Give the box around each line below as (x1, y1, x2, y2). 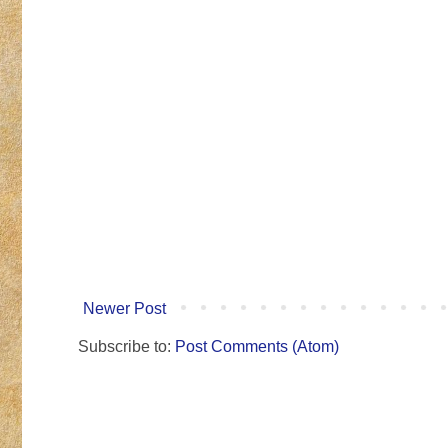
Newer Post (83, 300, 166, 318)
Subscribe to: (78, 338, 175, 356)
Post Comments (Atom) (175, 338, 339, 356)
